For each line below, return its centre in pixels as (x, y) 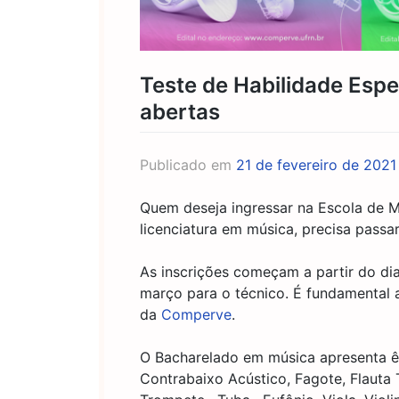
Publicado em (188, 164)
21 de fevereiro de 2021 (316, 164)
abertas (180, 111)
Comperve (196, 314)
